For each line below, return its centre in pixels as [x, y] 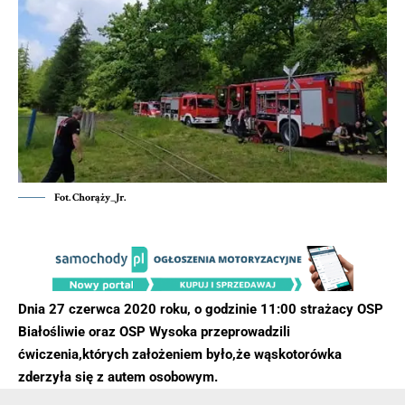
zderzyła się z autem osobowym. [120, 377]
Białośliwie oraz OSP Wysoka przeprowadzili [154, 332]
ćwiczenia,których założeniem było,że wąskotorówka [180, 355]
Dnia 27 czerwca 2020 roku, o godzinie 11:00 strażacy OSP [201, 310]
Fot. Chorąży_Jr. [90, 198]
